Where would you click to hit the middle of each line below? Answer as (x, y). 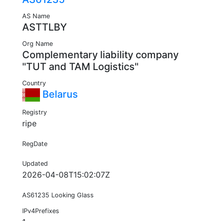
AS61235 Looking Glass (58, 195)
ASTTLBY (45, 27)
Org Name (37, 44)
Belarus (59, 94)
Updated (35, 164)
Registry (35, 112)
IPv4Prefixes (41, 211)
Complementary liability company (100, 55)
